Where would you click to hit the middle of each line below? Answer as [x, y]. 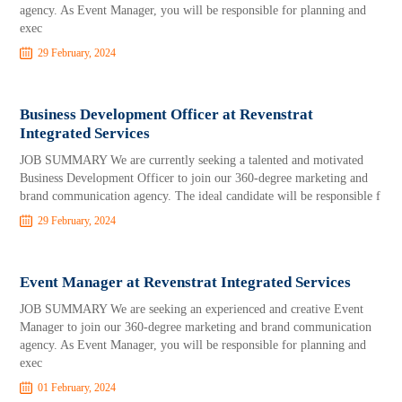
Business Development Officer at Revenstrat [167, 114]
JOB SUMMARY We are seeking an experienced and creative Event [192, 309]
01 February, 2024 [77, 388]
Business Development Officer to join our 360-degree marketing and [194, 178]
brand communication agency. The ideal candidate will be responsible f [201, 196]
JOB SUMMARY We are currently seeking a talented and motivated [192, 160]
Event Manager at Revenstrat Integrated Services [186, 282]
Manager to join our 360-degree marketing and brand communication [196, 327]
